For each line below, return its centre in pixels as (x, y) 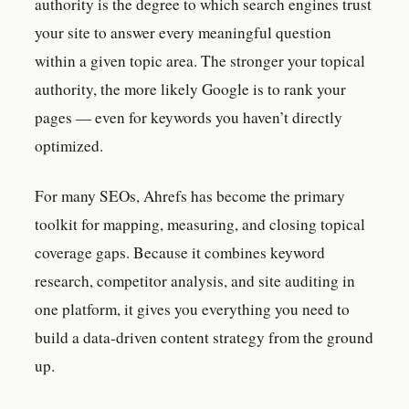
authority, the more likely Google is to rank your (190, 89)
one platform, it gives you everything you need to (192, 309)
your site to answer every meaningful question (183, 32)
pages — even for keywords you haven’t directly (189, 117)
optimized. (69, 145)
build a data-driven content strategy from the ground (204, 337)
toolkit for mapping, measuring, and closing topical (200, 224)
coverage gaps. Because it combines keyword (180, 252)
